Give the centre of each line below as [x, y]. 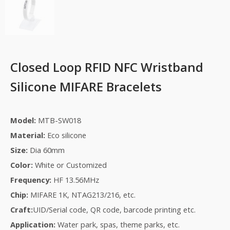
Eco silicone [66, 135]
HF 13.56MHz [76, 180]
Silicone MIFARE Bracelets [86, 87]
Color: [23, 165]
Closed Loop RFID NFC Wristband [107, 67]
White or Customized [71, 165]
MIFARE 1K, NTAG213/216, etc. [83, 195]
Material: [28, 135]
